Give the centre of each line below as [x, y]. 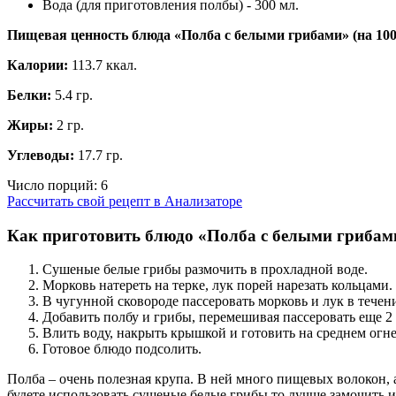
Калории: [38, 65]
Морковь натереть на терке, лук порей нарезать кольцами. [217, 286]
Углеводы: [41, 155]
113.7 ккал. [104, 65]
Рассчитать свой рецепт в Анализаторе [125, 201]
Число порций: [54, 185]
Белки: [29, 95]
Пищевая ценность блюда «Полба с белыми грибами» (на [191, 34]
